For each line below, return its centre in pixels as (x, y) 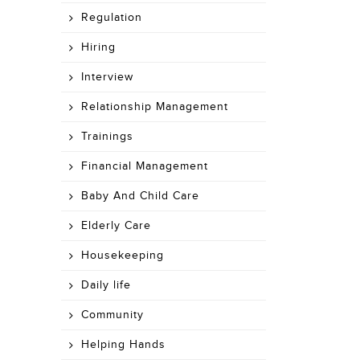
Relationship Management (155, 107)
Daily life (106, 285)
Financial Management (145, 166)
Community (112, 315)
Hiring (98, 47)
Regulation (112, 18)
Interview (107, 77)
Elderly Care (116, 226)
